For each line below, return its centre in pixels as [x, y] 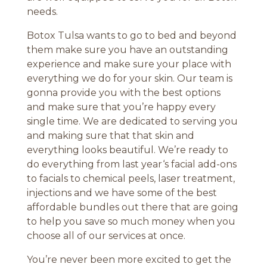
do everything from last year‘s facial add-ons [131, 164]
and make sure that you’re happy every [121, 107]
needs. [42, 12]
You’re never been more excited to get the [129, 260]
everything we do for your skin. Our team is [129, 79]
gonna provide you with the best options [123, 93]
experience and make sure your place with [129, 64]
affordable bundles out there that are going [132, 207]
